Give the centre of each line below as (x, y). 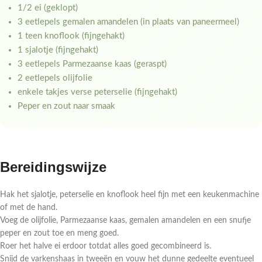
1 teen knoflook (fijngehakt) (71, 36)
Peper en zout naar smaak (66, 106)
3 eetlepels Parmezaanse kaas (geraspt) (92, 64)
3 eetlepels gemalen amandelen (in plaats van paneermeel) (128, 22)
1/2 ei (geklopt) (48, 8)
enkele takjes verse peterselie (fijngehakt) (97, 92)
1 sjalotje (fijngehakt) (58, 50)
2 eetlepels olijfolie (55, 78)
